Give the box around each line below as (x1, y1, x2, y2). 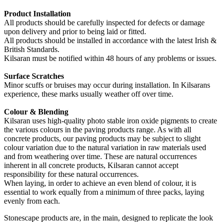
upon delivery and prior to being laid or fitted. (4, 27, 146, 36)
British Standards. (4, 45, 59, 54)
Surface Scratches (4, 72, 64, 81)
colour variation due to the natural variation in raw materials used (4, 143, 206, 152)
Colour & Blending (4, 108, 68, 116)
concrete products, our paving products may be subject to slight (4, 134, 201, 143)
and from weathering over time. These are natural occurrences (4, 152, 197, 161)
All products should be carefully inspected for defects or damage (4, 18, 205, 27)
